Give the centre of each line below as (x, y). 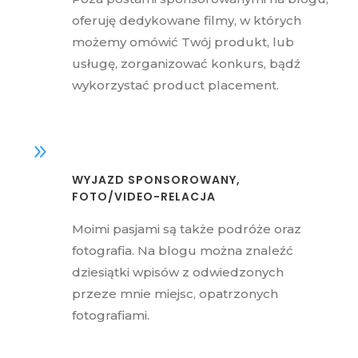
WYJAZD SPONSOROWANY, (156, 179)
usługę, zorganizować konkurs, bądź (186, 63)
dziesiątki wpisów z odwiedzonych (178, 272)
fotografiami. (112, 315)
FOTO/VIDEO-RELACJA (144, 196)
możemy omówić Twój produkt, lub (183, 42)
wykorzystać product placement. (175, 85)
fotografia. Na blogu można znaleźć (183, 250)
